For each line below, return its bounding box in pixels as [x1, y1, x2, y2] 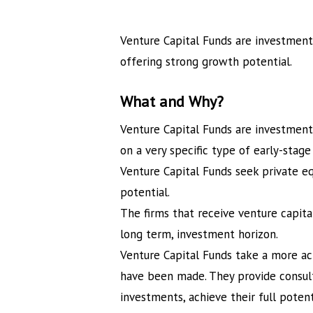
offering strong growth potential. [120, 53, 293, 69]
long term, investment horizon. [120, 226, 279, 242]
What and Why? [120, 92, 224, 112]
